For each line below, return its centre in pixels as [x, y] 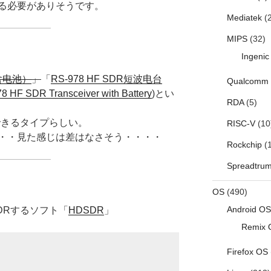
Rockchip [244, 145]
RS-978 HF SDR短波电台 [106, 79]
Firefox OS [247, 252]
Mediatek [244, 18]
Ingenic [255, 57]
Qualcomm [247, 81]
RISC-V [241, 124]
